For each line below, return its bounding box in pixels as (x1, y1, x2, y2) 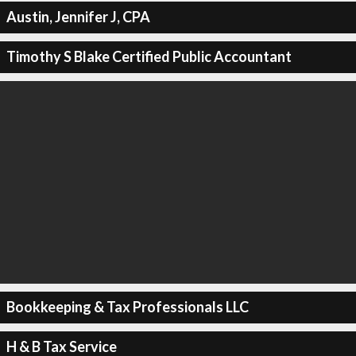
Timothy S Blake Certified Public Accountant (6, 48, 292, 65)
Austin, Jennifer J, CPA (6, 8, 150, 25)
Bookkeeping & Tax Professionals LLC (6, 298, 249, 315)
